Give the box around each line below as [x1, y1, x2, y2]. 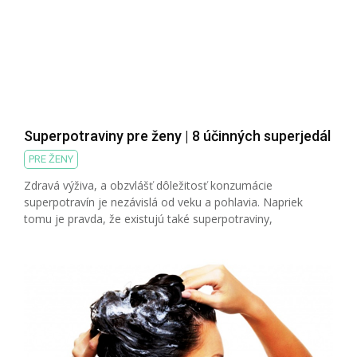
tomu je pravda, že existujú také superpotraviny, [24, 210, 273, 226]
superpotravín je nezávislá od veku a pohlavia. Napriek [24, 194, 303, 210]
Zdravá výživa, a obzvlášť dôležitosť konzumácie [24, 177, 273, 193]
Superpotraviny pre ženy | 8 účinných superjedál [24, 127, 331, 144]
